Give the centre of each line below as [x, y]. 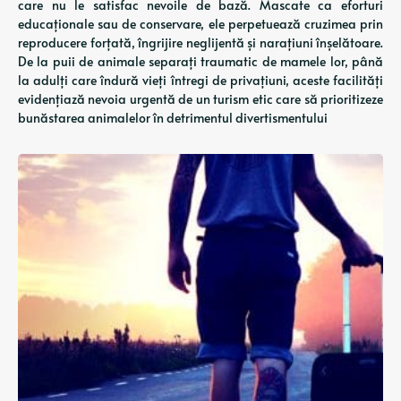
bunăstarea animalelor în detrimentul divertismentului [173, 118]
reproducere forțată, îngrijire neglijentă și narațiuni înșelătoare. [200, 43]
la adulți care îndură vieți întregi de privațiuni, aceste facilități [200, 80]
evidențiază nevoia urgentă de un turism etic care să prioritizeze [200, 99]
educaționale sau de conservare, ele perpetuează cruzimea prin [200, 24]
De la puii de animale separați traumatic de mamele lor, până [200, 61]
